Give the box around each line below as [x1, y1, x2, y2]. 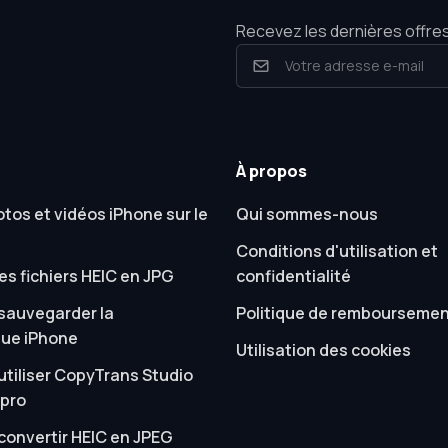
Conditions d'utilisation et [235, 240, 438, 262]
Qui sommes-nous [235, 203, 378, 225]
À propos [235, 160, 307, 182]
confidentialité [235, 265, 351, 287]
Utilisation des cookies [235, 339, 411, 361]
